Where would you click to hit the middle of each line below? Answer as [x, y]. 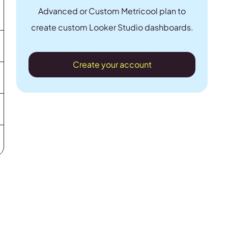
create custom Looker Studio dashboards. [112, 27]
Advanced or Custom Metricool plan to [112, 11]
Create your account [112, 64]
